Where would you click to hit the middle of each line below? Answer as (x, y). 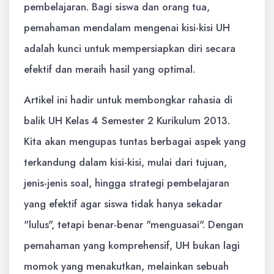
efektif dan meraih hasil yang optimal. (109, 69)
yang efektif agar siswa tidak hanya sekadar (123, 204)
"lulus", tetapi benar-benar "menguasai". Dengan (134, 224)
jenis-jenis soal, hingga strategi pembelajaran (127, 183)
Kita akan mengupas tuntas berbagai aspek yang (135, 141)
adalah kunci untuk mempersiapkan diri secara (130, 48)
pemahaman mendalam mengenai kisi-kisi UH (127, 28)
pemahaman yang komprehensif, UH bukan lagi (132, 245)
